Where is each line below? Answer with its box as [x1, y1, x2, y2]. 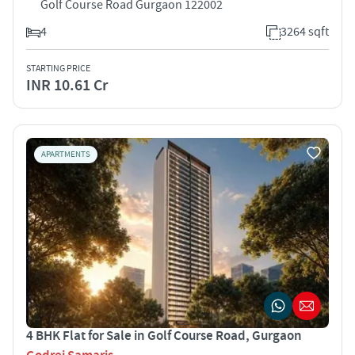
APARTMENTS [41, 148, 90, 160]
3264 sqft [281, 23, 329, 40]
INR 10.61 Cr [26, 74, 108, 96]
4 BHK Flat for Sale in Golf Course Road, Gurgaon [26, 326, 302, 345]
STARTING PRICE [26, 62, 90, 74]
